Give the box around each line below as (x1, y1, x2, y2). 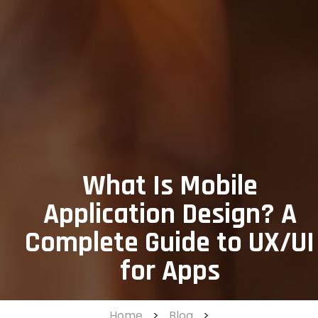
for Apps (119, 253, 220, 290)
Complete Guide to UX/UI (25, 224, 314, 261)
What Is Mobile (82, 168, 258, 204)
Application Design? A (43, 196, 297, 233)
